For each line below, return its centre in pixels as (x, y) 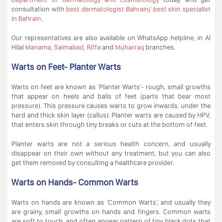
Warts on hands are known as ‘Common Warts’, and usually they (111, 202)
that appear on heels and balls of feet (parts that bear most (111, 96)
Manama (38, 47)
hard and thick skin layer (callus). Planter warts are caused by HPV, (111, 115)
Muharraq (130, 47)
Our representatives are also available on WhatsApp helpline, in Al (111, 37)
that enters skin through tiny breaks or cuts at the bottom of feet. (110, 124)
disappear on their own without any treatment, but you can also (111, 153)
